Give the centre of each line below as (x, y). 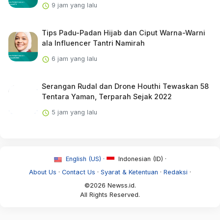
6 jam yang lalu (73, 59)
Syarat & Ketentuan (129, 172)
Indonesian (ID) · (141, 159)
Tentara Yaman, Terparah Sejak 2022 (107, 97)
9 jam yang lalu (73, 5)
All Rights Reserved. (110, 195)
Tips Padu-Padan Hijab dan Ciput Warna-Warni (123, 33)
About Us (43, 172)
